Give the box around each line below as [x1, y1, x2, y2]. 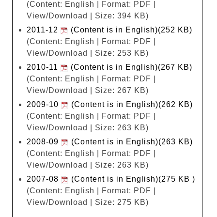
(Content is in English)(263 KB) [69, 137, 193, 146]
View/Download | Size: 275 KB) [27, 198, 149, 206]
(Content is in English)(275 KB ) [69, 174, 195, 183]
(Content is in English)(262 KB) [69, 100, 193, 108]
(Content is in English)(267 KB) [68, 62, 192, 71]
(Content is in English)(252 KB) [68, 25, 192, 34]
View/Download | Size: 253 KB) [27, 48, 149, 57]
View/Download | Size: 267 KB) [27, 86, 149, 94]
